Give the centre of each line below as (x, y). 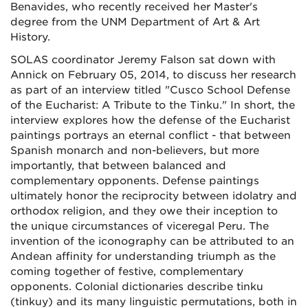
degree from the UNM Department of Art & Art (135, 22)
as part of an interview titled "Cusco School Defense (150, 90)
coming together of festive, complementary (127, 272)
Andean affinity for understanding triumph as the (143, 256)
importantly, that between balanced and (118, 166)
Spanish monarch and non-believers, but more (135, 151)
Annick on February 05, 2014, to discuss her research (153, 75)
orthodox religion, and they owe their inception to (144, 211)
